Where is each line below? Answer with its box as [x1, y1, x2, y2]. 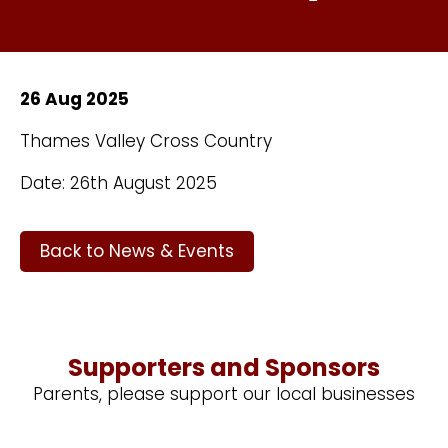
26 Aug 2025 [20, 87, 129, 111]
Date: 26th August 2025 [20, 171, 217, 195]
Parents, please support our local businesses [33, 382, 415, 406]
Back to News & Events [40, 239, 234, 263]
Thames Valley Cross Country [20, 129, 272, 153]
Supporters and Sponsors [68, 351, 380, 384]
